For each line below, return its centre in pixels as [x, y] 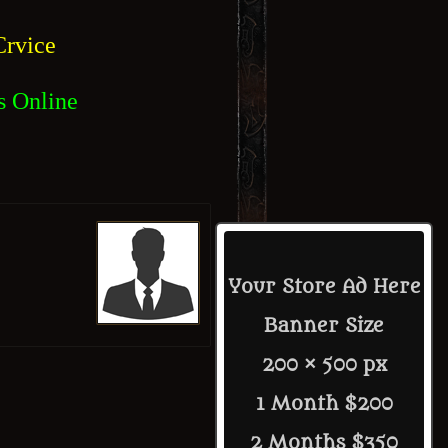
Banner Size [324, 326]
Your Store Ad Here [324, 287]
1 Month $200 [324, 404]
